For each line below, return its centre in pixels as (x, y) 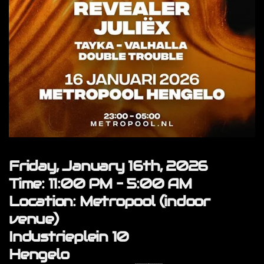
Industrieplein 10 (69, 236)
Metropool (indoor (143, 201)
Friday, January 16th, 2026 (108, 166)
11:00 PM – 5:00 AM (118, 183)
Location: (42, 201)
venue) (34, 219)
